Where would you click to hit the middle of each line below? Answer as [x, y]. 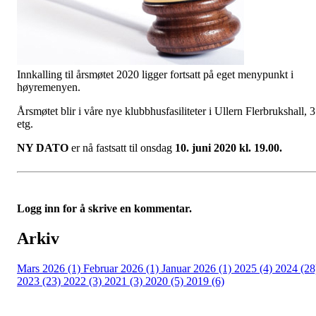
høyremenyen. [49, 87]
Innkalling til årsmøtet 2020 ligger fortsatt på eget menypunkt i [155, 75]
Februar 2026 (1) [122, 269]
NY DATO [43, 148]
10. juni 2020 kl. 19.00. [229, 148]
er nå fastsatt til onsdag [122, 148]
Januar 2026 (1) [198, 269]
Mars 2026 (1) [50, 269]
